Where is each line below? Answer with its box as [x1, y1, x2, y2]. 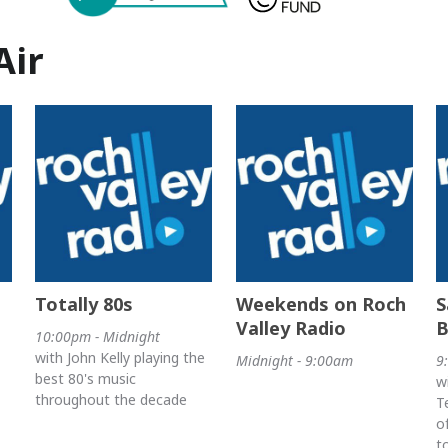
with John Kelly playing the [35, 347, 206, 367]
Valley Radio [235, 315, 346, 340]
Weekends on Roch [235, 291, 406, 316]
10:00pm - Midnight [35, 326, 161, 346]
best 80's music [35, 368, 137, 388]
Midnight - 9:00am [235, 350, 353, 370]
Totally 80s [35, 291, 134, 316]
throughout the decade [35, 389, 188, 409]
